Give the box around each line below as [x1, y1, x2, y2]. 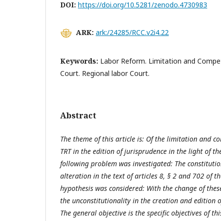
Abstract [60, 110, 96, 121]
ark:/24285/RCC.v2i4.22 [96, 27, 169, 37]
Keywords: [60, 56, 100, 66]
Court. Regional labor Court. [60, 68, 149, 78]
